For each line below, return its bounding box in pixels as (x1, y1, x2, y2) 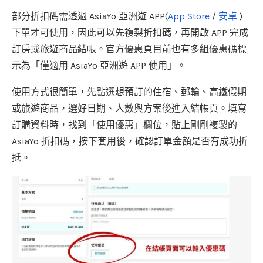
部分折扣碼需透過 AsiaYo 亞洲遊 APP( (12, 10, 168, 22)
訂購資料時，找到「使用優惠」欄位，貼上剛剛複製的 (12, 119, 237, 130)
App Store (168, 10, 210, 22)
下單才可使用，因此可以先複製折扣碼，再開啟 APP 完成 (12, 26, 248, 38)
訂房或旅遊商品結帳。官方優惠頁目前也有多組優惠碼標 (12, 43, 247, 55)
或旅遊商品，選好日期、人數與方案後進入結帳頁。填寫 (12, 102, 247, 114)
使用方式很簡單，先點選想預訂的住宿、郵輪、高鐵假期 (12, 86, 247, 97)
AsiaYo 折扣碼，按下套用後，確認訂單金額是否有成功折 (12, 135, 248, 147)
